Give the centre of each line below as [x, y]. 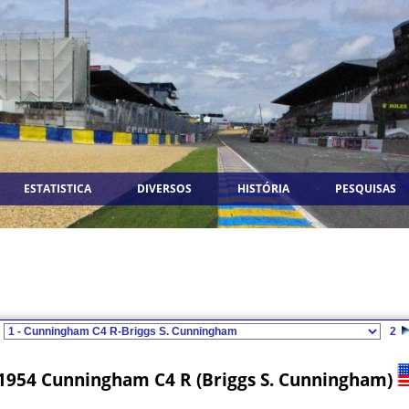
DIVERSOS [164, 189]
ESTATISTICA [58, 189]
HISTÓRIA [263, 189]
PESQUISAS [366, 189]
